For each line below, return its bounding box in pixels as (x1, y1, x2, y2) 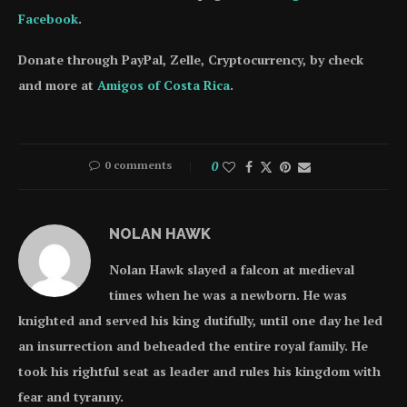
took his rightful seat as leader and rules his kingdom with (18, 362, 381, 380)
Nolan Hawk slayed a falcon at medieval (109, 260, 354, 278)
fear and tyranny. (18, 387, 124, 405)
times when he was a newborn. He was (109, 285, 347, 303)
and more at (18, 75, 97, 94)
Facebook (18, 9, 78, 27)
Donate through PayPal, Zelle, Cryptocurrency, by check (18, 50, 363, 68)
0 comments (104, 157, 172, 172)
